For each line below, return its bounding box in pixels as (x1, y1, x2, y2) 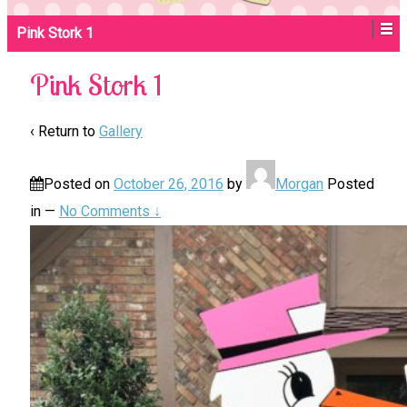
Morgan (275, 174, 323, 193)
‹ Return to (30, 122, 99, 140)
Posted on (44, 174, 114, 193)
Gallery (99, 122, 143, 140)
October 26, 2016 (114, 174, 223, 193)
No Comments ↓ (59, 202, 161, 220)
